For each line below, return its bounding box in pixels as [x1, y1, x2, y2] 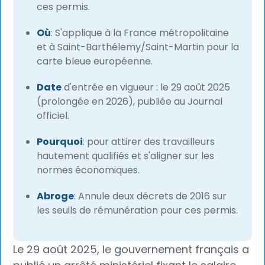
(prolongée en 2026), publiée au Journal [37, 95, 223, 109]
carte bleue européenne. [37, 54, 153, 69]
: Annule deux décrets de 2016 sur [74, 189, 227, 203]
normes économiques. [37, 163, 140, 177]
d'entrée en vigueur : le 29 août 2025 [62, 80, 231, 95]
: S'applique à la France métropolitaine [51, 26, 230, 40]
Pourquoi [37, 135, 83, 149]
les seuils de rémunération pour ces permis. [37, 203, 238, 218]
